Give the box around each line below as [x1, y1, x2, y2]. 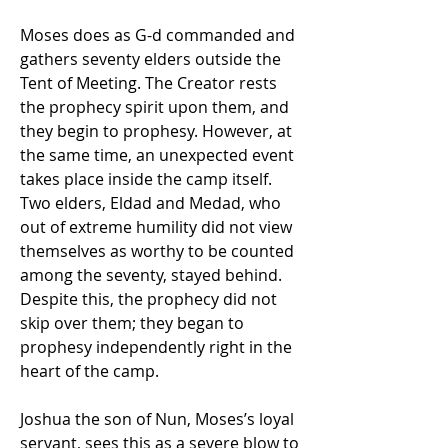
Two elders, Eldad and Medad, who [20, 192, 281, 214]
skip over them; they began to [20, 312, 244, 334]
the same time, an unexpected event [20, 144, 294, 166]
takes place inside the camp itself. [20, 168, 272, 190]
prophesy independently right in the [20, 336, 292, 358]
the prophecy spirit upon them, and [20, 96, 289, 118]
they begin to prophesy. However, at [20, 120, 292, 142]
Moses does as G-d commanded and [20, 24, 295, 46]
